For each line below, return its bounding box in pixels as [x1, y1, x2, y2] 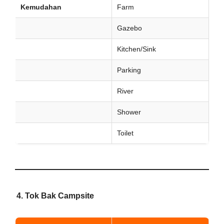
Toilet [117, 129, 133, 137]
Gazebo [117, 24, 142, 32]
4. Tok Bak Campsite [16, 191, 94, 200]
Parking [117, 66, 141, 74]
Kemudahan [20, 3, 61, 11]
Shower [117, 108, 141, 116]
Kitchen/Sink [117, 45, 156, 53]
